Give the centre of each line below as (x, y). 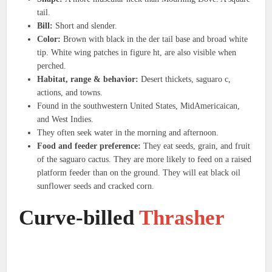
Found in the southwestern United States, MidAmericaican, (139, 106)
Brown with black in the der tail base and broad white (155, 39)
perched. (52, 66)
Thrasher (182, 217)
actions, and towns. (70, 92)
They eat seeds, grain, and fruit (196, 146)
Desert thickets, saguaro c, (185, 79)
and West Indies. (66, 119)
